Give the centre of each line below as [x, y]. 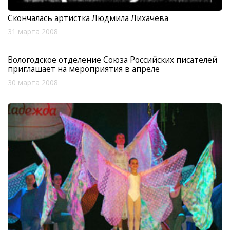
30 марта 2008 [33, 82]
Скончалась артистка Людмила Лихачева [88, 18]
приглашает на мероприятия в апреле [84, 69]
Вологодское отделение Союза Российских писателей [112, 59]
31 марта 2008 [33, 32]
